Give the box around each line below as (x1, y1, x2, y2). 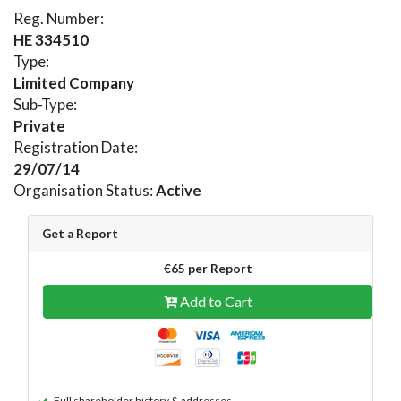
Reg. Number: (13, 8, 104, 28)
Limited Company (13, 73, 134, 92)
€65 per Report (163, 260, 252, 276)
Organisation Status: (13, 180, 156, 200)
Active (156, 180, 201, 200)
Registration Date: (13, 137, 138, 157)
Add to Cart (176, 292, 252, 310)
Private (13, 115, 65, 135)
